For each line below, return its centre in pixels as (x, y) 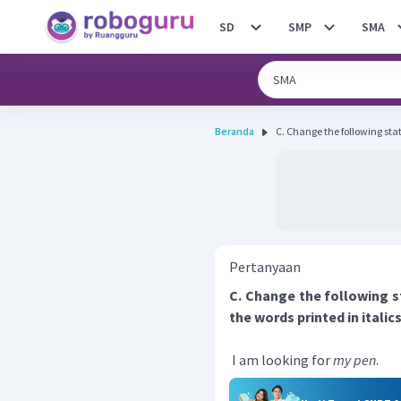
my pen (354, 360)
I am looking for (281, 360)
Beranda (235, 131)
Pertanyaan (265, 267)
